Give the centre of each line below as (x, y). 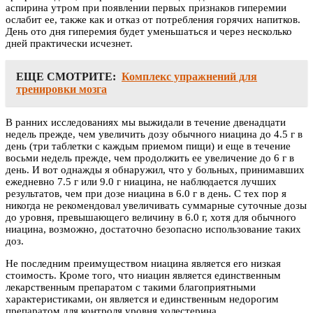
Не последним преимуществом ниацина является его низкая (143, 264)
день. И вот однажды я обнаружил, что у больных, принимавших (155, 170)
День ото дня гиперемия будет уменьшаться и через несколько (149, 32)
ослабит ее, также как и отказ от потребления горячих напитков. (153, 20)
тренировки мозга (61, 89)
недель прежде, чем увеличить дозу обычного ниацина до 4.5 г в (154, 134)
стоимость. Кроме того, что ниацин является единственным (143, 276)
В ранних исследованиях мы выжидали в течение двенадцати (146, 123)
